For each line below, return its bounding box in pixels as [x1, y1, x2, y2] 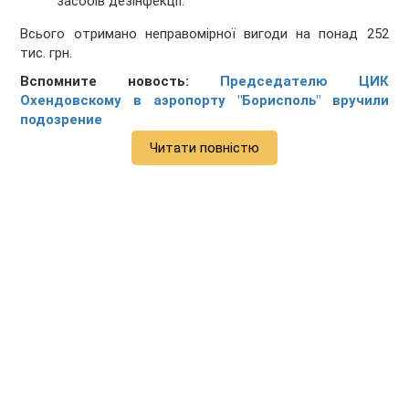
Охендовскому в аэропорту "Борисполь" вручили [20, 92, 389, 110]
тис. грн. [20, 45, 73, 62]
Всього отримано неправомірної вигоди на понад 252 [20, 26, 389, 43]
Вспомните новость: [20, 73, 220, 90]
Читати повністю [150, 140, 259, 157]
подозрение [20, 111, 103, 129]
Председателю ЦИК [219, 73, 389, 90]
